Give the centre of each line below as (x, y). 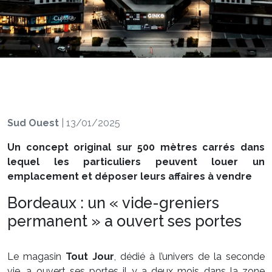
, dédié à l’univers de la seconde (189, 257)
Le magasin (36, 257)
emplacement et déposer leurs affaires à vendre (130, 176)
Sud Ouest (33, 123)
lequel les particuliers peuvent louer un (136, 162)
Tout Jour (90, 257)
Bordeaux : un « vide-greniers (113, 203)
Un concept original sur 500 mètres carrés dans (136, 147)
